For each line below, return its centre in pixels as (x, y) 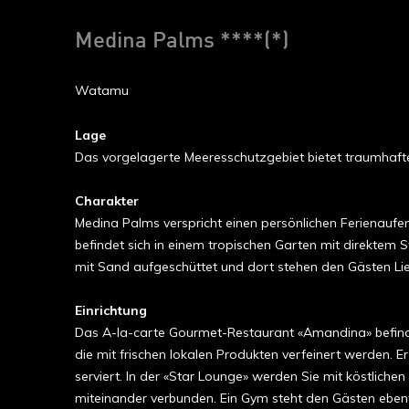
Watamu (102, 90)
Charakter (107, 201)
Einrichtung (111, 310)
